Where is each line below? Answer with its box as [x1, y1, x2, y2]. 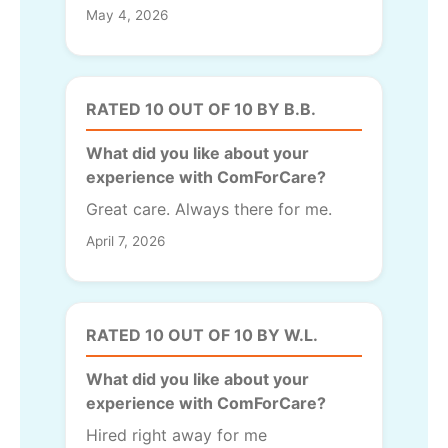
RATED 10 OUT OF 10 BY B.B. [86, 98, 316, 119]
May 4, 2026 [86, 6, 168, 23]
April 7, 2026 [86, 232, 165, 249]
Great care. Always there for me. [86, 198, 332, 219]
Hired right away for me [86, 424, 267, 445]
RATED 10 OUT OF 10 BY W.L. [86, 324, 318, 345]
